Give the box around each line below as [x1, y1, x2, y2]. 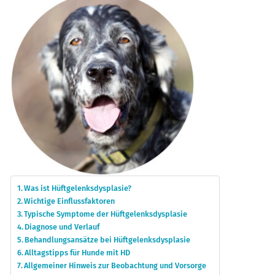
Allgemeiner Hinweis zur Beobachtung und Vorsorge [24, 261, 207, 270]
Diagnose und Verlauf [25, 222, 100, 231]
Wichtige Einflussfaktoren [24, 196, 115, 206]
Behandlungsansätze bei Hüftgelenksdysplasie [25, 235, 191, 244]
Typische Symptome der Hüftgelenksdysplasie [24, 209, 188, 219]
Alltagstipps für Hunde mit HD [25, 248, 131, 257]
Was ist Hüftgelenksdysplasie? [24, 184, 132, 193]
